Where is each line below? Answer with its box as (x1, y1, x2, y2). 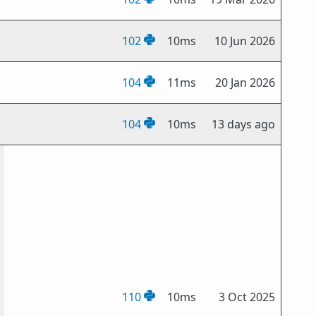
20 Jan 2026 (215, 75, 276, 90)
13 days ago (212, 116, 276, 132)
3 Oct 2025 (219, 289, 276, 305)
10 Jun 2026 (214, 33, 276, 49)
